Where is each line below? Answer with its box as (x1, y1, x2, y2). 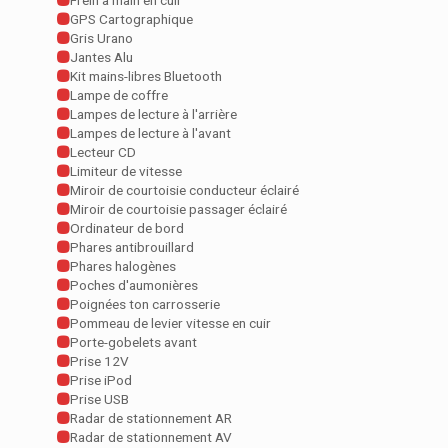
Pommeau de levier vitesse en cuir (70, 315, 272, 332)
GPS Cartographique (70, 11, 194, 28)
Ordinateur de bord (70, 220, 185, 237)
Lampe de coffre (70, 87, 169, 104)
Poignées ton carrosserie (70, 296, 221, 313)
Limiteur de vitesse (70, 163, 183, 180)
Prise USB (70, 391, 130, 408)
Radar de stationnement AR (70, 410, 233, 427)
